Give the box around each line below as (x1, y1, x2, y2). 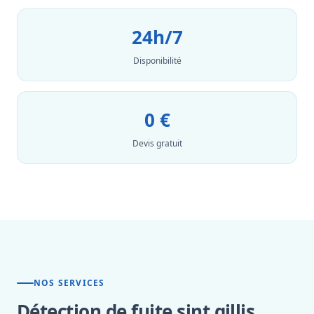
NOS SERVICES (34, 277, 105, 289)
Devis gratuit (132, 137, 182, 149)
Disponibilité (132, 55, 182, 67)
